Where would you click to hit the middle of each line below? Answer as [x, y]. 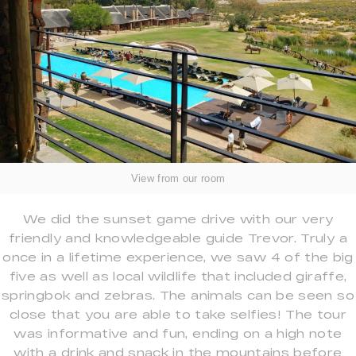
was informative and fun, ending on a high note [178, 334]
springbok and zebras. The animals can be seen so [178, 296]
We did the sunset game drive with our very [178, 219]
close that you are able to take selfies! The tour [178, 315]
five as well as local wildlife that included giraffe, [178, 277]
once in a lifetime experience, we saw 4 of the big [178, 257]
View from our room [178, 179]
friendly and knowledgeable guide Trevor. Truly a [178, 238]
